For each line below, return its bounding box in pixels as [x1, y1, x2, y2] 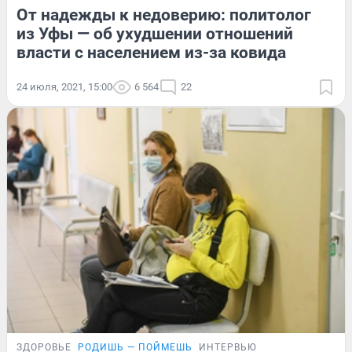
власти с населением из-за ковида [16, 42, 286, 62]
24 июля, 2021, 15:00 [16, 80, 112, 93]
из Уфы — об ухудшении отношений [16, 24, 293, 43]
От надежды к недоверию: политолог [16, 5, 311, 24]
